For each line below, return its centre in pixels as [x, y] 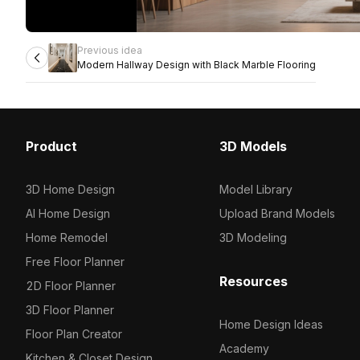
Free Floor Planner [75, 262]
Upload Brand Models [277, 213]
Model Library [256, 189]
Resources [253, 281]
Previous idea [110, 50]
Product [51, 146]
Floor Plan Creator [74, 334]
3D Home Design [70, 189]
